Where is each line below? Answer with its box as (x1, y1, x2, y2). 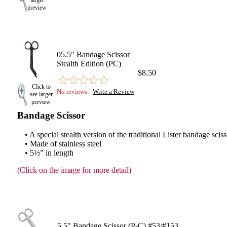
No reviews (57, 88, 87, 95)
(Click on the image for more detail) (17, 166, 131, 174)
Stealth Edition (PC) (57, 59, 121, 68)
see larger (29, 91, 53, 98)
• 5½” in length (25, 148, 73, 157)
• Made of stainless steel (25, 139, 101, 148)
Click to (31, 83, 51, 90)
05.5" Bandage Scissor (57, 50, 130, 59)
